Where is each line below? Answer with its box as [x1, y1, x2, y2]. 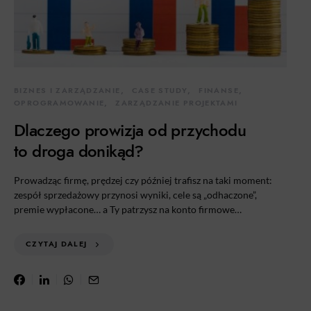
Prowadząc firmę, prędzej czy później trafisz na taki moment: [14, 174, 272, 186]
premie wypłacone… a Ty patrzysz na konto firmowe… [14, 203, 242, 215]
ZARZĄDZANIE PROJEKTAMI [115, 98, 238, 108]
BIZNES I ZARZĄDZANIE [14, 85, 121, 96]
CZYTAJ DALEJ [26, 239, 87, 249]
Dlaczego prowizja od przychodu [14, 119, 246, 142]
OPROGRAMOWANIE [14, 98, 105, 108]
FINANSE [199, 85, 239, 96]
